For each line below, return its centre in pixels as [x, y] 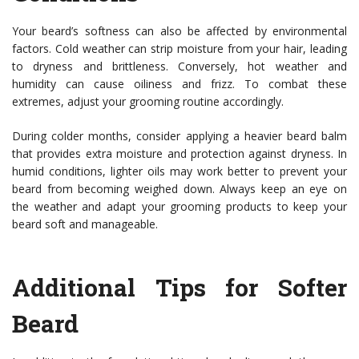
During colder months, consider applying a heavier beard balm [179, 136]
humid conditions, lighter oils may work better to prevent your [179, 171]
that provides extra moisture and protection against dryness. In [179, 154]
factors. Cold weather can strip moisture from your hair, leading [179, 49]
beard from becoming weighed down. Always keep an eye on [179, 189]
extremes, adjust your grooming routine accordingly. [148, 102]
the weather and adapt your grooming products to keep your [179, 207]
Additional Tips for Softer [179, 288]
